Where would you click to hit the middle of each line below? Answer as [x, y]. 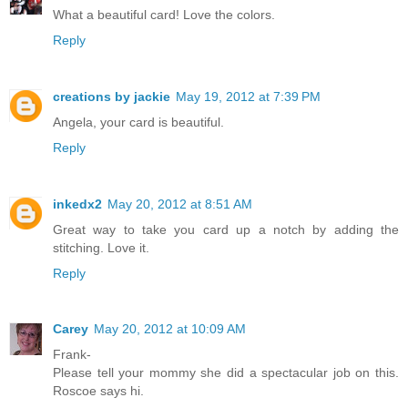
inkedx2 [77, 204]
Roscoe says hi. [98, 391]
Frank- [72, 355]
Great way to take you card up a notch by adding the [226, 229]
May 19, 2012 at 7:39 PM [248, 96]
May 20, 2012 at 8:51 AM [180, 204]
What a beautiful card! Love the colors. [164, 14]
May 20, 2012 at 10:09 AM [170, 329]
